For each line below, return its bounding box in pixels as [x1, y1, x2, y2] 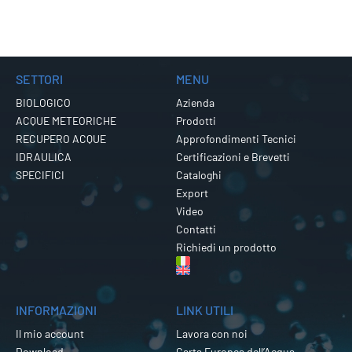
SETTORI [16, 71, 63, 86]
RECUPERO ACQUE [16, 131, 106, 145]
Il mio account [16, 326, 84, 340]
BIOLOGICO [16, 95, 71, 109]
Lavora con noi [176, 326, 247, 340]
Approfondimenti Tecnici [176, 131, 296, 145]
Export [176, 185, 208, 200]
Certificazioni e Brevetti [176, 149, 290, 163]
